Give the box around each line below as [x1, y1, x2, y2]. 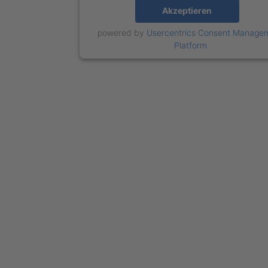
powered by [98, 27, 147, 38]
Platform [174, 39, 208, 50]
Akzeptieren [162, 5, 212, 16]
